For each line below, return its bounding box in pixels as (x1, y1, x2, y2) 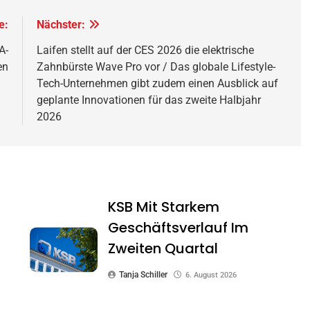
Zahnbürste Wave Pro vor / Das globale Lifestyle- (37, 60, 276, 73)
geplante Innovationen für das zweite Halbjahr (37, 93, 262, 107)
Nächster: (37, 17, 86, 31)
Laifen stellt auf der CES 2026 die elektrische (37, 43, 255, 57)
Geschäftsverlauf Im (108, 217, 249, 237)
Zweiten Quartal (108, 238, 219, 258)
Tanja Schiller (119, 269, 168, 280)
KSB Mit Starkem (108, 197, 220, 217)
